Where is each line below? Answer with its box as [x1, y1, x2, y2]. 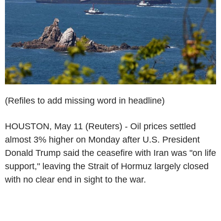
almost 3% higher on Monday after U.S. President [5, 134, 200, 145]
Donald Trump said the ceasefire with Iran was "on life [5, 147, 216, 158]
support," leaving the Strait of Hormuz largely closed [5, 161, 209, 171]
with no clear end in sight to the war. [5, 174, 146, 184]
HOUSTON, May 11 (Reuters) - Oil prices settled [5, 121, 196, 131]
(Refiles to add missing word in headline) [5, 95, 165, 106]
